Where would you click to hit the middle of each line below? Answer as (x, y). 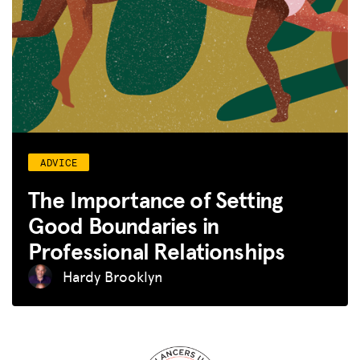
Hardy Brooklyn (112, 276)
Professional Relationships (157, 251)
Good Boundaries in (123, 225)
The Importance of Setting (155, 199)
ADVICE (59, 162)
